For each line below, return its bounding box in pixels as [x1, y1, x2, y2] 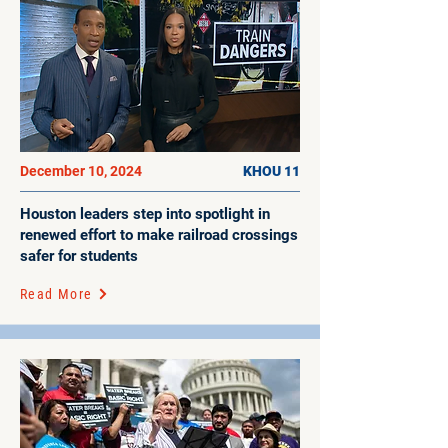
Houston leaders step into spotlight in [20, 205, 270, 223]
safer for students [20, 247, 138, 265]
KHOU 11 [243, 163, 300, 179]
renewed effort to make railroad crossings [20, 226, 298, 244]
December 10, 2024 [20, 163, 145, 179]
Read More [20, 286, 93, 302]
